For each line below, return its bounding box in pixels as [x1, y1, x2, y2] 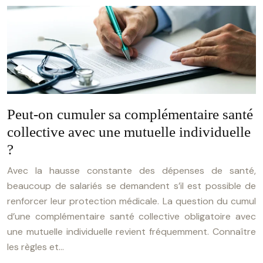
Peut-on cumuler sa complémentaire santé [7, 106, 253, 123]
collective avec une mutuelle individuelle [7, 124, 251, 140]
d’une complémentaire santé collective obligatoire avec [7, 210, 256, 223]
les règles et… [7, 241, 64, 254]
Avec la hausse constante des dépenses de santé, [7, 164, 256, 177]
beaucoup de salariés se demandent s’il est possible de [7, 180, 256, 193]
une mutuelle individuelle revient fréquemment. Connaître [7, 225, 256, 238]
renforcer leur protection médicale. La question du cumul [7, 195, 256, 208]
